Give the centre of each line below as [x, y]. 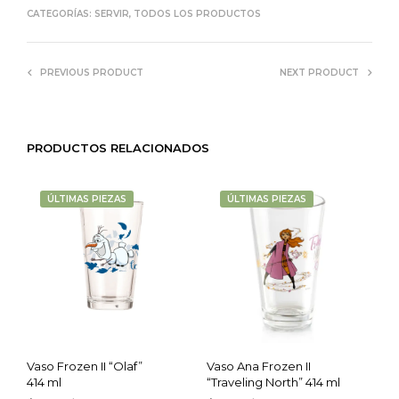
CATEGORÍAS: [61, 13]
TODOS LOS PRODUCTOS [197, 13]
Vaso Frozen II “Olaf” [85, 366]
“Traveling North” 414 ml [273, 382]
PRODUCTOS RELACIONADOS [118, 147]
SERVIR [112, 13]
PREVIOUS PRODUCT [92, 72]
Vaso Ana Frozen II [258, 366]
